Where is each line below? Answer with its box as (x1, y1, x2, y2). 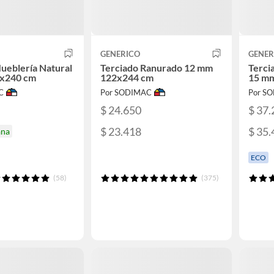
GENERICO (100, 48, 140, 59)
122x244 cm (100, 71, 154, 83)
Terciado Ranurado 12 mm (100, 61, 213, 73)
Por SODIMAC (100, 87, 152, 97)
